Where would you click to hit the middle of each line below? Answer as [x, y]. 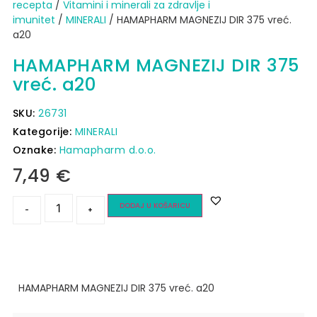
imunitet [34, 20]
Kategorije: [44, 132]
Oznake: [36, 150]
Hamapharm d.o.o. [108, 150]
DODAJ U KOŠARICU [155, 206]
